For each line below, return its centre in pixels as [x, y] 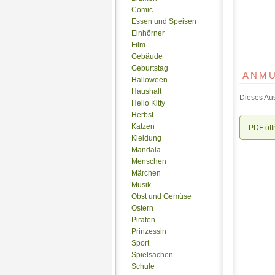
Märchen [146, 173]
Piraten [143, 220]
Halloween [149, 80]
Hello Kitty [148, 103]
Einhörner [148, 33]
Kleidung [146, 138]
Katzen [143, 126]
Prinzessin [149, 231]
